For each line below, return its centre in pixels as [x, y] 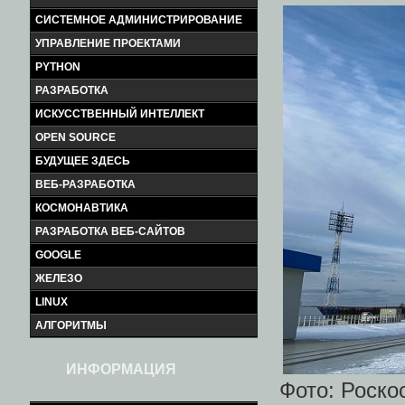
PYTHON [58, 67]
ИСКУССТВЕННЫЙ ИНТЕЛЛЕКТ [120, 114]
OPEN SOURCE [75, 137]
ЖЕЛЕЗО [59, 278]
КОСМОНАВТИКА [82, 208]
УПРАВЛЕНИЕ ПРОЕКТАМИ [108, 43]
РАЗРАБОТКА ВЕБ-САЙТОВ [110, 231]
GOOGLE [58, 255]
